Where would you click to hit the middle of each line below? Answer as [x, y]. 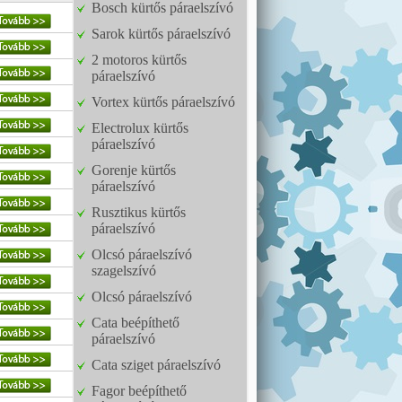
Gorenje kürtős [134, 170]
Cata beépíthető [135, 323]
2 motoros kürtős [139, 60]
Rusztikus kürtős [139, 212]
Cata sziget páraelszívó [156, 365]
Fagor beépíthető [139, 391]
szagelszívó [124, 271]
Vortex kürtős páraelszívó [163, 102]
